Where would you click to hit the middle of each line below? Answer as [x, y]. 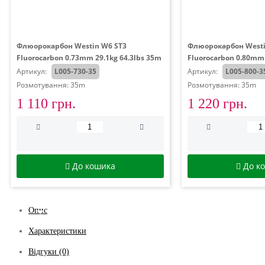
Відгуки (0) [49, 252]
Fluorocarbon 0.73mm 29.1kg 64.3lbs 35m [89, 58]
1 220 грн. [217, 104]
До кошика [93, 166]
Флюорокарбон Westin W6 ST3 [72, 46]
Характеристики [57, 231]
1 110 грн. [46, 104]
